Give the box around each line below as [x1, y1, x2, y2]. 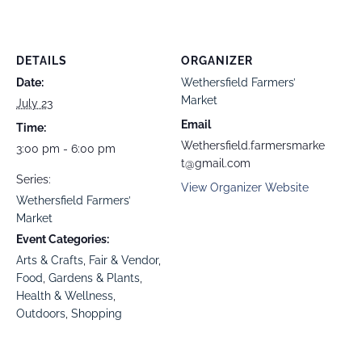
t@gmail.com [181, 156, 250, 170]
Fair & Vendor [89, 253, 158, 267]
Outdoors [16, 306, 65, 320]
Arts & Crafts [16, 253, 83, 267]
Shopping [71, 306, 122, 320]
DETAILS [16, 53, 67, 67]
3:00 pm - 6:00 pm [16, 141, 116, 155]
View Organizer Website [181, 180, 309, 194]
